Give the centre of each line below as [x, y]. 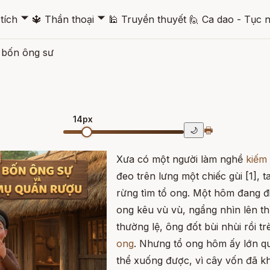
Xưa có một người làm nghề [181, 159]
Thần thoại [69, 19]
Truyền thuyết [153, 19]
